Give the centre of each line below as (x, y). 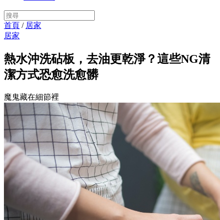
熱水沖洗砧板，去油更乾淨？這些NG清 (107, 59)
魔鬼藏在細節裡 (31, 97)
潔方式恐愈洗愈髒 (51, 74)
